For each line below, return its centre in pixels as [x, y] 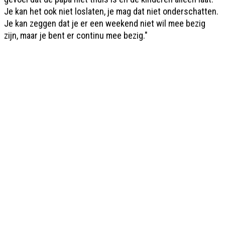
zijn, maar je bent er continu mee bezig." [76, 35]
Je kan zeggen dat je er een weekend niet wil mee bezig [105, 23]
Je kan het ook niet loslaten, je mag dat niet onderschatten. [111, 11]
